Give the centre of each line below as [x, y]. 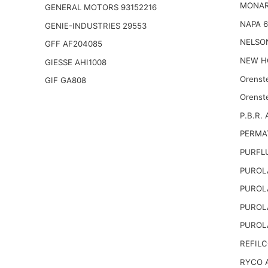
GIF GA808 [65, 80]
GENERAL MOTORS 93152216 [100, 7]
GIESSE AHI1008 [75, 62]
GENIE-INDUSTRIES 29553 [95, 25]
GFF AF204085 [73, 44]
